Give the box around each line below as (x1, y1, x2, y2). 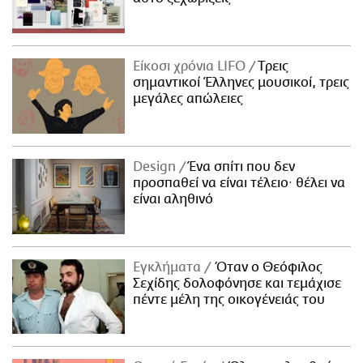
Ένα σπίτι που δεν (186, 159, 296, 174)
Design (133, 159, 180, 174)
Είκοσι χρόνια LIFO (133, 58, 250, 74)
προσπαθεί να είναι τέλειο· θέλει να (133, 175, 346, 190)
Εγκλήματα (133, 259, 205, 275)
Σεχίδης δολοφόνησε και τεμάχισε (133, 275, 342, 291)
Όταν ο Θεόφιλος (211, 259, 323, 275)
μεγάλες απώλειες (133, 91, 244, 106)
